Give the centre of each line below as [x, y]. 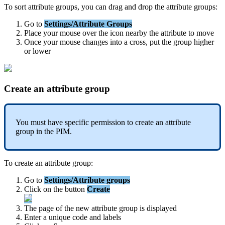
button [75, 189]
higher [204, 42]
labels [112, 217]
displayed [162, 208]
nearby [136, 33]
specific [77, 123]
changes [95, 42]
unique [60, 217]
